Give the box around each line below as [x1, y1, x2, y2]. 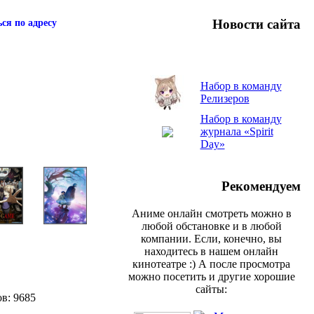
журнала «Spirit [200, 125, 273, 138]
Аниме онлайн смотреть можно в [131, 207, 292, 219]
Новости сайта [212, 16, 301, 32]
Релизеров [200, 93, 250, 105]
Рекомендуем [221, 179, 301, 194]
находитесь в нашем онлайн [144, 245, 278, 257]
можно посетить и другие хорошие [128, 270, 295, 282]
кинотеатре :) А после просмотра [132, 257, 290, 270]
